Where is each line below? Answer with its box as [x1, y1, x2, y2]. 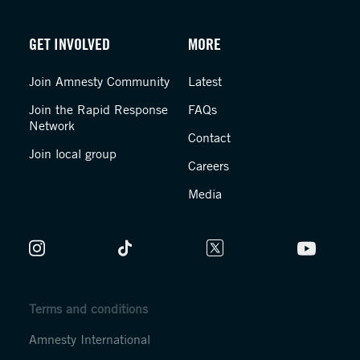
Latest [188, 73, 222, 89]
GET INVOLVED [28, 34, 110, 54]
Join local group [28, 145, 117, 162]
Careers [188, 157, 229, 174]
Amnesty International [28, 331, 150, 347]
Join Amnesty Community [28, 73, 170, 89]
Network [28, 117, 75, 133]
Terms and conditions [28, 301, 148, 317]
